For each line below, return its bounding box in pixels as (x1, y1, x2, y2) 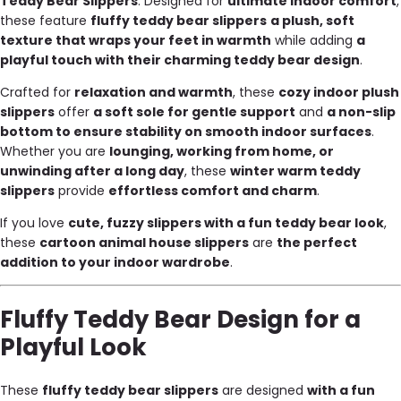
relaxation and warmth (74, 83, 233, 102)
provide (55, 182, 108, 200)
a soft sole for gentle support (93, 103, 295, 122)
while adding (271, 31, 356, 50)
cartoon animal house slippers (39, 234, 249, 252)
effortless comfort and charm (108, 182, 317, 200)
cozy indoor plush (278, 83, 399, 102)
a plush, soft (270, 12, 354, 30)
